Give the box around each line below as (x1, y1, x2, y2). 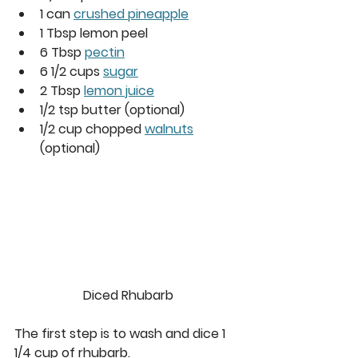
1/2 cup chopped (40, 119, 145, 138)
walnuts (145, 119, 193, 138)
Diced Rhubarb (82, 285, 173, 304)
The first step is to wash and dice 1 (14, 324, 229, 343)
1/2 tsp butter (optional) (40, 100, 185, 119)
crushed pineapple (74, 4, 189, 23)
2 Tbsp (40, 81, 84, 100)
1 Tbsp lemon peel (40, 23, 148, 42)
